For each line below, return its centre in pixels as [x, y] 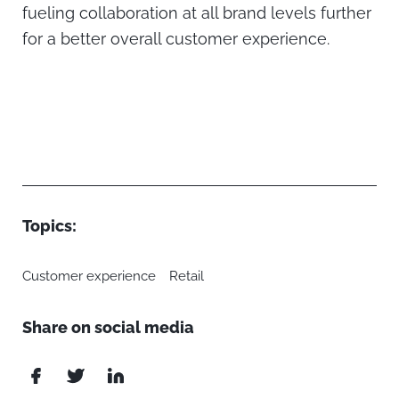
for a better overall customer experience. [176, 39]
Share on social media [108, 328]
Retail [187, 277]
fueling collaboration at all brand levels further [197, 13]
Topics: [49, 226]
